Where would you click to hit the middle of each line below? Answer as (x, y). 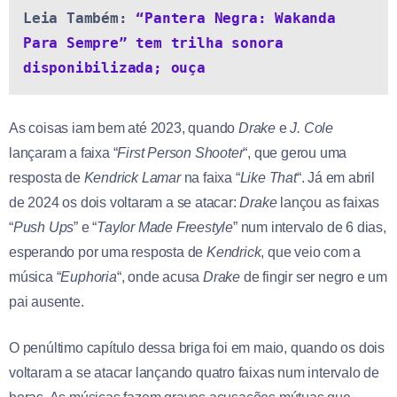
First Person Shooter (180, 152)
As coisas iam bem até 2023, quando (124, 128)
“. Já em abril (336, 177)
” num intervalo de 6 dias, (310, 227)
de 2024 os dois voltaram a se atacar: (125, 202)
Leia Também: (80, 18)
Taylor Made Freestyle (165, 227)
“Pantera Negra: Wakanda (236, 18)
